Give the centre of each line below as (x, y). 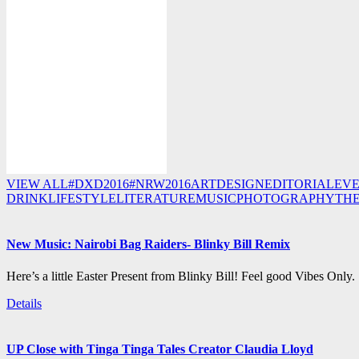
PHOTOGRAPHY (286, 198)
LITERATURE (156, 198)
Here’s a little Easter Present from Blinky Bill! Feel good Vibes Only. (181, 276)
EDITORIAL (299, 184)
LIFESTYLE (82, 198)
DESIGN (240, 184)
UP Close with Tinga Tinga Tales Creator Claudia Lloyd (160, 349)
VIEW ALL (37, 184)
